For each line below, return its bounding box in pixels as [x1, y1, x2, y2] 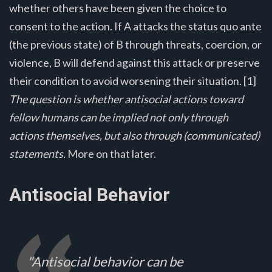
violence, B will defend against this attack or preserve [9, 55, 260, 69]
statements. [9, 146, 66, 160]
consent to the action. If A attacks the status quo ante [9, 19, 262, 33]
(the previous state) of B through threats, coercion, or [9, 37, 262, 51]
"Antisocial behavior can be [27, 253, 183, 270]
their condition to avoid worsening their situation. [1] [9, 73, 256, 87]
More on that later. [66, 146, 156, 160]
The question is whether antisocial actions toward [9, 92, 243, 106]
